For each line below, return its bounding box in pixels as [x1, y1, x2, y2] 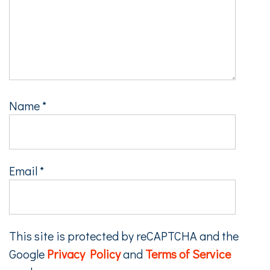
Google [9, 245, 47, 262]
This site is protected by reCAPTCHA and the [9, 227, 239, 243]
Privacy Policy [47, 245, 121, 262]
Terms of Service [145, 245, 231, 262]
